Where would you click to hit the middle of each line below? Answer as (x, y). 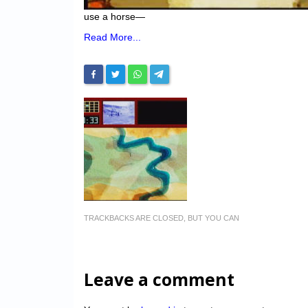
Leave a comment (159, 280)
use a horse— (114, 17)
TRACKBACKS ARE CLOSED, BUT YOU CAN (162, 218)
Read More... (112, 37)
